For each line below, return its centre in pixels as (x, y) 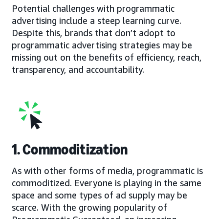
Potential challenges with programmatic (93, 8)
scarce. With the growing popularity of (89, 207)
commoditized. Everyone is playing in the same (107, 183)
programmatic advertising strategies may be (102, 45)
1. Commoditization (70, 149)
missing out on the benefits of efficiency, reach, (107, 57)
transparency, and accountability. (78, 69)
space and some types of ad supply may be (99, 195)
